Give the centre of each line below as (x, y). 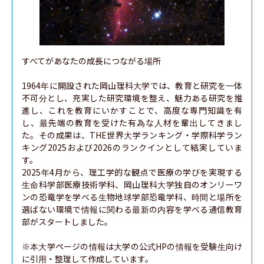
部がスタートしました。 (67, 222)
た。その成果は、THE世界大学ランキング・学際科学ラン (132, 135)
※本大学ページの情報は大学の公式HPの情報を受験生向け (132, 246)
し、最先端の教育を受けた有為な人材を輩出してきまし (132, 123)
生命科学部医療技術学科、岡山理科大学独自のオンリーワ (132, 184)
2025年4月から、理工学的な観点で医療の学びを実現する (132, 172)
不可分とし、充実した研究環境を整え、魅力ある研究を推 (132, 98)
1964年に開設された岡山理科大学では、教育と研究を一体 (132, 85)
